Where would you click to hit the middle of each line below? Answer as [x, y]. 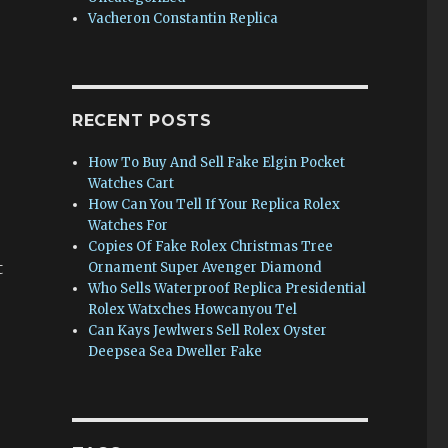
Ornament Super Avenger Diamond [205, 267]
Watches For [128, 225]
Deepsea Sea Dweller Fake [175, 351]
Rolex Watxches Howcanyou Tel [193, 309]
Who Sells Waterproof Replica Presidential [227, 288]
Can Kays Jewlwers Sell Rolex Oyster [208, 330]
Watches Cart [131, 183]
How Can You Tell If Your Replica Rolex [214, 204]
